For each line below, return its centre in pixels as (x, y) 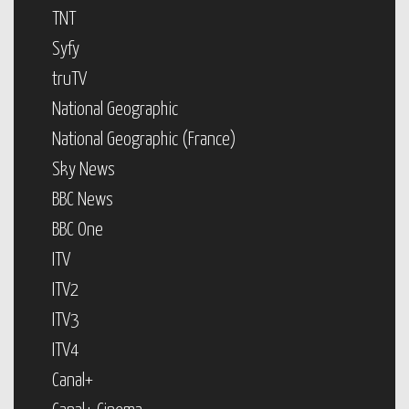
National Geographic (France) (144, 140)
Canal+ (73, 381)
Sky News (84, 170)
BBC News (83, 200)
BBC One (78, 230)
